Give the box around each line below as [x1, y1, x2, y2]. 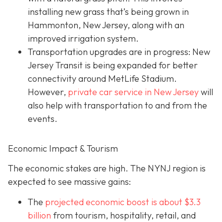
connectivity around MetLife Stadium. [28, 73, 177, 85]
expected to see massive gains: [8, 175, 131, 187]
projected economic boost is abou [45, 196, 179, 208]
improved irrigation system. [28, 33, 139, 45]
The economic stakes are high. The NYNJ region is [8, 162, 206, 174]
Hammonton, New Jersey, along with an [28, 19, 184, 31]
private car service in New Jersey [68, 86, 201, 98]
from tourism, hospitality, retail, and [51, 209, 196, 221]
